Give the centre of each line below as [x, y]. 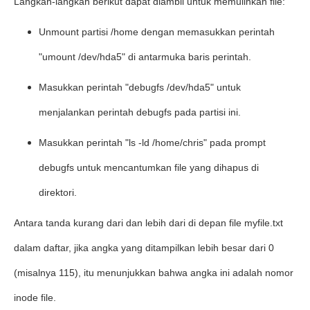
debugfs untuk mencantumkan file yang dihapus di [149, 167]
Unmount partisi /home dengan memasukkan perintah [157, 32]
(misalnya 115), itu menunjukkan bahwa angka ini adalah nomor [154, 273]
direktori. [58, 192]
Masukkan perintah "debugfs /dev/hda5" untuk [140, 87]
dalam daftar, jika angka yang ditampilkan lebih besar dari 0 [144, 248]
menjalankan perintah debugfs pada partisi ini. [140, 112]
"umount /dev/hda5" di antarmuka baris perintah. [145, 57]
